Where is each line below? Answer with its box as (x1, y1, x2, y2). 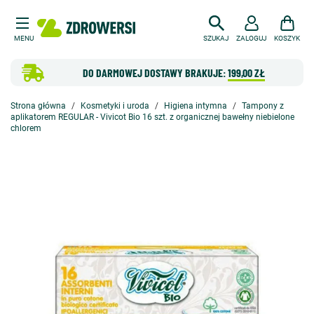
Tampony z (242, 101, 284, 111)
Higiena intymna (164, 101, 227, 111)
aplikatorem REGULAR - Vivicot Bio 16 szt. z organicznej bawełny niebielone (11, 112, 294, 122)
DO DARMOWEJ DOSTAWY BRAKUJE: (83, 66, 226, 79)
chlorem (11, 123, 41, 133)
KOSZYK (274, 34, 300, 42)
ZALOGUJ (236, 34, 267, 42)
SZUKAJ (203, 34, 229, 42)
